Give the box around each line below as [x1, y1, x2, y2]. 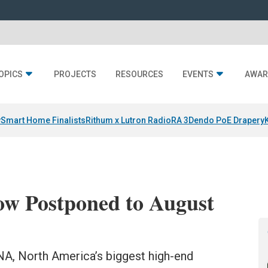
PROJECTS [54, 69, 96, 80]
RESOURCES [115, 69, 163, 80]
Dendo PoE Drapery [188, 115, 264, 126]
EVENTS [182, 69, 214, 80]
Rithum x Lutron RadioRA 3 [86, 115, 188, 126]
